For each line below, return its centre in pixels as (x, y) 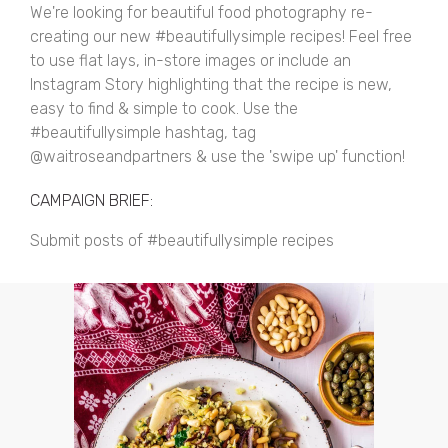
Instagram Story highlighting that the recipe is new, (210, 84)
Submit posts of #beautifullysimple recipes (181, 240)
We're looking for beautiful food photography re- (201, 12)
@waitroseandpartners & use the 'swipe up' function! (217, 156)
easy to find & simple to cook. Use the (163, 108)
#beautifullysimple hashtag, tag (142, 132)
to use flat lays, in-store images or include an (190, 60)
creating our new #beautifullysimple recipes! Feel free (220, 36)
